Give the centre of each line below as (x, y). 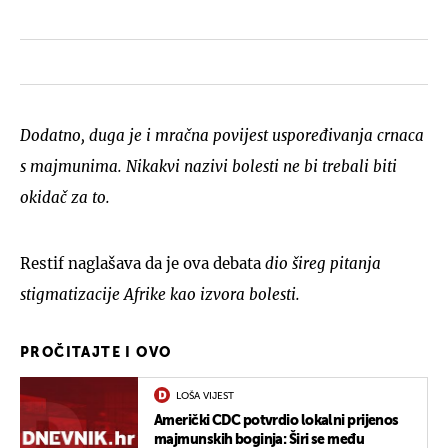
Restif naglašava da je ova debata (142, 263)
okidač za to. (65, 197)
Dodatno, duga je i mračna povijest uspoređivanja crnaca (222, 135)
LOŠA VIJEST (205, 395)
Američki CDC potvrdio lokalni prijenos (276, 420)
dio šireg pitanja (323, 263)
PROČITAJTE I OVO (96, 352)
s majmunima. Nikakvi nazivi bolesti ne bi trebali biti (208, 166)
